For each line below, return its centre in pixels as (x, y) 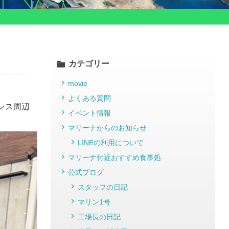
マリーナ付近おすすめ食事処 (114, 158)
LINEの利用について (110, 143)
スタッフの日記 (102, 187)
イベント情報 (89, 113)
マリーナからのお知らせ (107, 128)
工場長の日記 (99, 217)
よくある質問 (89, 98)
